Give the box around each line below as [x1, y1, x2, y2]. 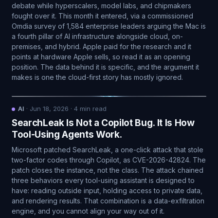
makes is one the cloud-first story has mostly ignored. [12, 73, 183, 81]
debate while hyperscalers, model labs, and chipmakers [12, 1, 191, 10]
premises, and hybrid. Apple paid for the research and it [12, 42, 191, 51]
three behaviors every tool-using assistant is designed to [12, 176, 195, 184]
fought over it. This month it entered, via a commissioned [12, 12, 193, 20]
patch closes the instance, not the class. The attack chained [12, 166, 203, 174]
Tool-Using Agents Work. [12, 129, 123, 140]
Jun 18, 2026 [30, 105, 69, 112]
